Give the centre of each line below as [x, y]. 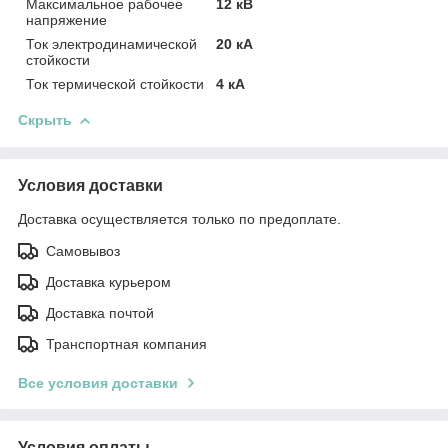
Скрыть [45, 119]
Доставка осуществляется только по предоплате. [179, 218]
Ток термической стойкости [115, 83]
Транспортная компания [126, 343]
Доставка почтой [100, 312]
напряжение [66, 19]
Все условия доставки [98, 382]
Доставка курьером [108, 281]
